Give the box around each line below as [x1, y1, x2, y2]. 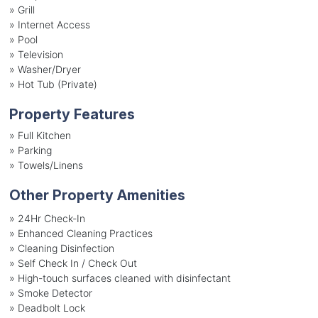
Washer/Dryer [17, 62, 81, 75]
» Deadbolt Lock [9, 301, 85, 314]
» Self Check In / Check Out [9, 256, 137, 269]
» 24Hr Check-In [9, 212, 85, 224]
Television [17, 48, 63, 60]
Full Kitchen [17, 128, 71, 141]
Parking [17, 143, 52, 156]
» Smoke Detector [9, 286, 92, 299]
